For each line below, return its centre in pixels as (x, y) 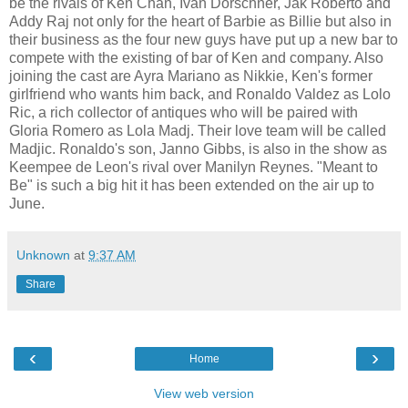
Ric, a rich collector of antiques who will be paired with (184, 112)
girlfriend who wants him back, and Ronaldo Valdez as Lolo (200, 94)
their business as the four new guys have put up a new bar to (204, 39)
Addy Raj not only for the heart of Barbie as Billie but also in (200, 21)
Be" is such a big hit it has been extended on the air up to (192, 185)
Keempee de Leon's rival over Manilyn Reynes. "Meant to (194, 167)
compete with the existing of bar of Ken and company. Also (196, 57)
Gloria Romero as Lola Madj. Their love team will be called (198, 130)
